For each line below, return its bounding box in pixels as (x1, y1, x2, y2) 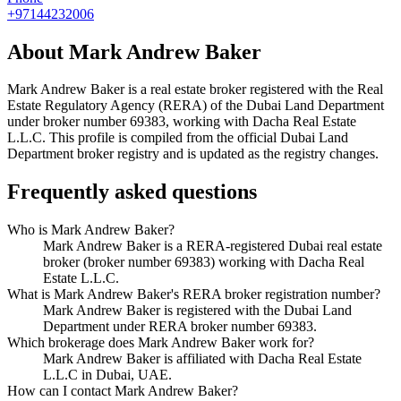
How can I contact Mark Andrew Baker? (7, 383, 238, 399)
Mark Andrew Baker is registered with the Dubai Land (43, 303, 352, 319)
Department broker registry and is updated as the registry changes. (7, 146, 379, 162)
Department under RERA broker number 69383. (43, 319, 317, 335)
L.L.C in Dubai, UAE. (43, 367, 172, 383)
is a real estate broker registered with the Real (124, 81, 383, 98)
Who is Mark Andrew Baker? (7, 222, 175, 238)
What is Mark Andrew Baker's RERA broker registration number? (7, 286, 380, 303)
